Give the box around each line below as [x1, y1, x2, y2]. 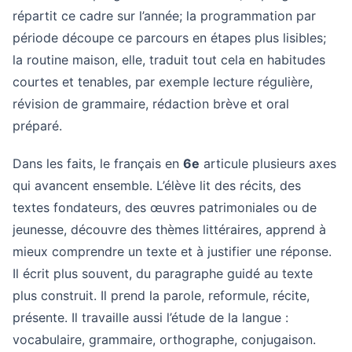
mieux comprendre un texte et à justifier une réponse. [13, 244, 332, 259]
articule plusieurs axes [200, 156, 336, 171]
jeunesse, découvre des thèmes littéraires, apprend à [13, 222, 326, 237]
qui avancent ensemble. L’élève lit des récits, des [13, 178, 301, 193]
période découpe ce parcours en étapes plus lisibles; [13, 30, 326, 46]
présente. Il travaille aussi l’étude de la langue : [13, 310, 288, 325]
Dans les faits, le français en [13, 156, 183, 171]
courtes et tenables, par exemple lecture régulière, [13, 74, 313, 90]
